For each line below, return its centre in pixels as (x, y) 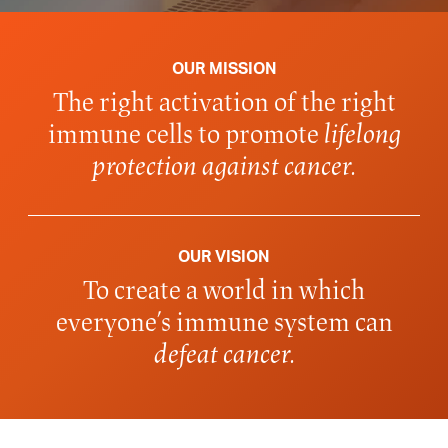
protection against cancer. (224, 166)
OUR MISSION (224, 68)
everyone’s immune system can (224, 322)
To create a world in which (224, 290)
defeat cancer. (224, 354)
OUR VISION (224, 256)
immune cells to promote (185, 134)
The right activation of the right (224, 102)
